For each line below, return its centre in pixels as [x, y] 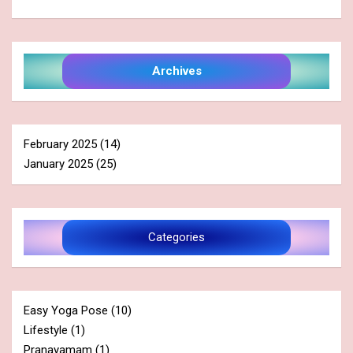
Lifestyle [46, 331]
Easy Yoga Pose [66, 311]
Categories [176, 238]
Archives [176, 71]
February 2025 [60, 145]
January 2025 [58, 164]
